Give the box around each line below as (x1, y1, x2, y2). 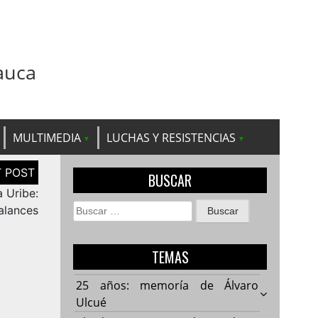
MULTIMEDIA (13, 129, 81, 146)
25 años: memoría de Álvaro (76, 277, 259, 293)
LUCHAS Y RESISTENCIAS (106, 129, 236, 146)
